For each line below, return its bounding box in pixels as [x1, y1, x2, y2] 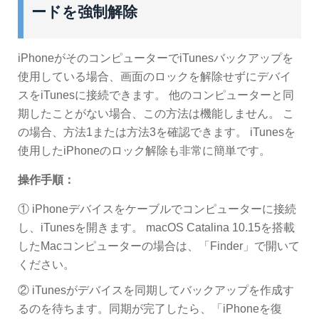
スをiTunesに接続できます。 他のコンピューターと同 [18, 89, 294, 102]
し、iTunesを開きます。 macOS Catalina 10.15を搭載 [18, 221, 295, 234]
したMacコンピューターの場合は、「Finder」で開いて [18, 240, 300, 253]
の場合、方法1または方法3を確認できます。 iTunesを [18, 126, 296, 139]
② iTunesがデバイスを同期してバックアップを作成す [18, 284, 294, 297]
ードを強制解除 [31, 4, 137, 21]
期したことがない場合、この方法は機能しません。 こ [18, 108, 294, 120]
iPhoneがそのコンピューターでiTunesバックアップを [18, 52, 293, 65]
